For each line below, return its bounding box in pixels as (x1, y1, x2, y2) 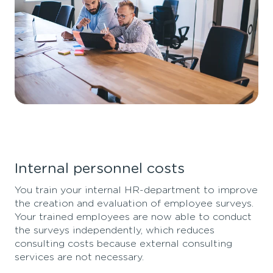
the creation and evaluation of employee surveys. (15, 199, 253, 209)
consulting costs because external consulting (15, 239, 232, 249)
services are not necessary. (15, 252, 147, 263)
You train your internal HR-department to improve (15, 185, 258, 196)
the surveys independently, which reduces (15, 225, 214, 236)
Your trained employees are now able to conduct (15, 212, 252, 222)
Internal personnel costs (15, 161, 185, 177)
